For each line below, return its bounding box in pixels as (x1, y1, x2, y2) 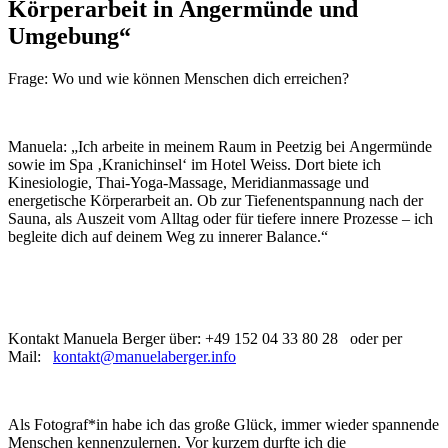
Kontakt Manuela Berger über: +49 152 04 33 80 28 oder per (8, 330, 402, 348)
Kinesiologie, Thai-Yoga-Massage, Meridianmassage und (8, 174, 369, 192)
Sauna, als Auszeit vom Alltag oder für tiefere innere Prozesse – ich (8, 210, 433, 228)
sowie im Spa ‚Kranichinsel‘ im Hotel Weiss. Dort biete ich (8, 156, 381, 174)
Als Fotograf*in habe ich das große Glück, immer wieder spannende (8, 416, 439, 434)
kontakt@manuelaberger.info (53, 348, 236, 366)
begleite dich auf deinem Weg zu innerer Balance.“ (8, 228, 328, 246)
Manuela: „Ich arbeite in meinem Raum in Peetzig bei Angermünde (8, 138, 432, 156)
